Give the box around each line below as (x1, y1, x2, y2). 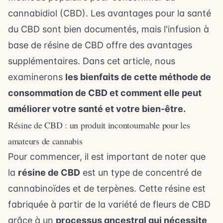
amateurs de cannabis (8, 134, 83, 147)
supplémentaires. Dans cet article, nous (8, 55, 175, 66)
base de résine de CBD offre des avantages (8, 39, 192, 50)
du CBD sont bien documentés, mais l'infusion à (8, 23, 209, 34)
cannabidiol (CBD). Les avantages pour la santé (8, 7, 211, 18)
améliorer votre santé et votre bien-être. (8, 103, 186, 114)
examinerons (8, 71, 65, 82)
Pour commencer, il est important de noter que (8, 151, 206, 162)
